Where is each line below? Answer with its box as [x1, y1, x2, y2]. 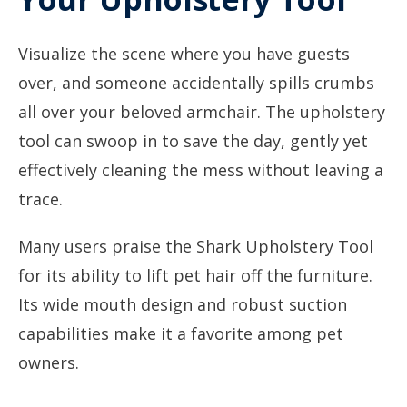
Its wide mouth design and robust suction [18, 293, 347, 315]
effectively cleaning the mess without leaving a [18, 159, 383, 181]
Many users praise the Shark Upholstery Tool [18, 235, 373, 257]
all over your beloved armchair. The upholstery [18, 101, 385, 123]
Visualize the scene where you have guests [18, 43, 350, 65]
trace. [18, 188, 63, 210]
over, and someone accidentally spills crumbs [18, 72, 374, 94]
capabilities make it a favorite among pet [18, 323, 343, 344]
